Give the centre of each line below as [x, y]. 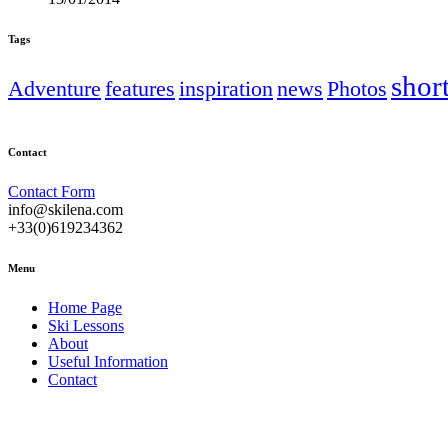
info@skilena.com [65, 210]
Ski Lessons [86, 326]
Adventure [54, 89]
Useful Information [108, 362]
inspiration [226, 89]
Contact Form [51, 192]
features [140, 89]
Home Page [85, 308]
